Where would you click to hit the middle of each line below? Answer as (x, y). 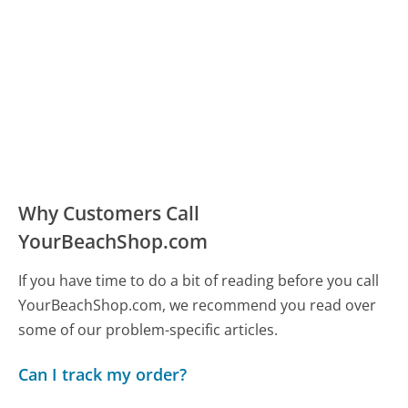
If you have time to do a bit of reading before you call (199, 280)
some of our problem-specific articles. (148, 329)
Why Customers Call (109, 213)
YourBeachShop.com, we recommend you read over (198, 305)
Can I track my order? (103, 375)
